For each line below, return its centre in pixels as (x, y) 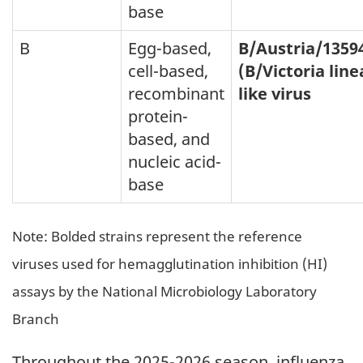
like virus (275, 93)
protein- (158, 116)
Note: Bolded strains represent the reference (157, 235)
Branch (36, 318)
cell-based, (168, 70)
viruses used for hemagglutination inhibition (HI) (170, 263)
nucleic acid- (175, 161)
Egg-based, (170, 48)
